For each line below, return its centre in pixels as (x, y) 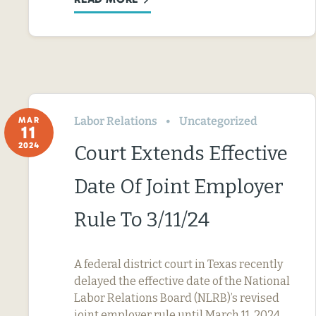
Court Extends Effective (181, 153)
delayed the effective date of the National (182, 281)
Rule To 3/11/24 (142, 219)
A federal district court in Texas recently (178, 264)
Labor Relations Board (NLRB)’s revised (177, 298)
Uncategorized (218, 121)
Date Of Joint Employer (179, 186)
